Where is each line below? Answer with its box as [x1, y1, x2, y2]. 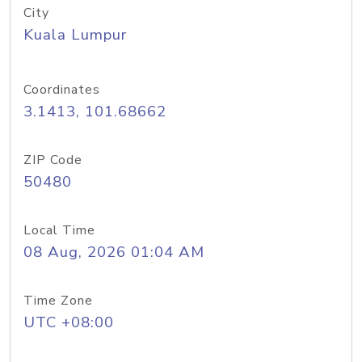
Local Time [23, 221, 95, 239]
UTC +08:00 [23, 312, 114, 333]
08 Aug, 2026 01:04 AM [23, 242, 204, 263]
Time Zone [23, 292, 93, 309]
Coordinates [23, 81, 100, 99]
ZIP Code [23, 151, 82, 169]
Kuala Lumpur [23, 24, 127, 45]
